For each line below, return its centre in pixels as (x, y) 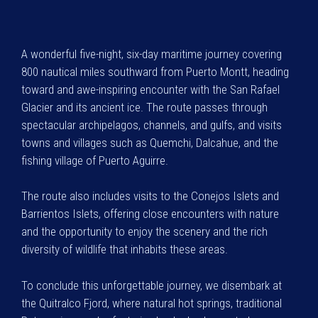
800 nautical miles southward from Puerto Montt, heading (155, 71)
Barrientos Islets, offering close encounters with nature (150, 214)
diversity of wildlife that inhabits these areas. (126, 249)
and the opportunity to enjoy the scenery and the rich (144, 231)
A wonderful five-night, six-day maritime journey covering (152, 54)
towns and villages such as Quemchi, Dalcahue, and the (150, 142)
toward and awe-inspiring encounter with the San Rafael (150, 89)
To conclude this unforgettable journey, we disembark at (152, 285)
